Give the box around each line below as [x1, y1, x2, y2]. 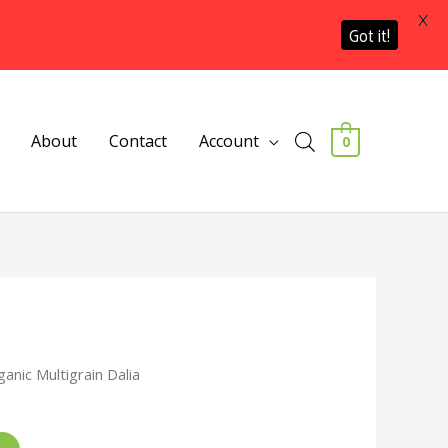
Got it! [349, 20, 390, 50]
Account [199, 130, 260, 152]
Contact [109, 130, 168, 152]
